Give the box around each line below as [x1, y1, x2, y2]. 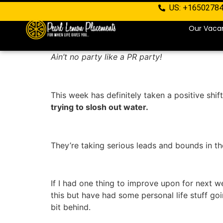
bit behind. [51, 202, 91, 213]
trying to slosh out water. [51, 102, 148, 112]
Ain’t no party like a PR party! [51, 52, 162, 62]
